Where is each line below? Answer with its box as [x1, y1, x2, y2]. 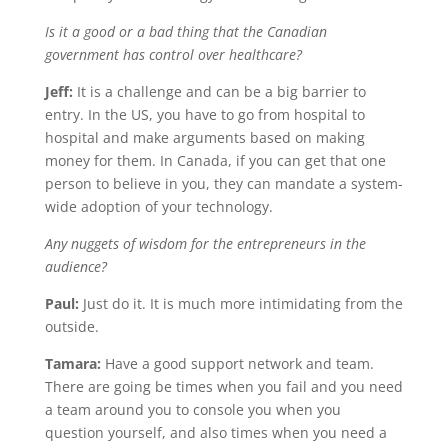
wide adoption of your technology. [44, 196, 273, 216]
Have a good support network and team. [100, 353, 374, 373]
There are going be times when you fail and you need [44, 376, 403, 396]
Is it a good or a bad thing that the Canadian [44, 21, 327, 41]
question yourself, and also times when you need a [44, 422, 387, 442]
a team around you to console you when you [44, 399, 341, 419]
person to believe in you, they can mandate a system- [44, 173, 403, 193]
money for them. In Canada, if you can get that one [44, 150, 386, 170]
